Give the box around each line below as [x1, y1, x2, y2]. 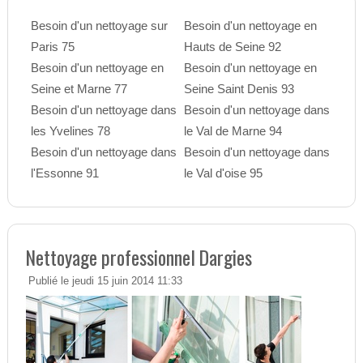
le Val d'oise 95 [183, 166, 263, 181]
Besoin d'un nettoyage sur [30, 19, 168, 33]
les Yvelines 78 [30, 124, 110, 139]
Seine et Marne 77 [30, 82, 127, 96]
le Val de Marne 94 [183, 124, 282, 139]
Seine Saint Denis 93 [183, 82, 294, 96]
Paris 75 [30, 40, 75, 54]
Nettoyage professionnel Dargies [25, 242, 252, 272]
